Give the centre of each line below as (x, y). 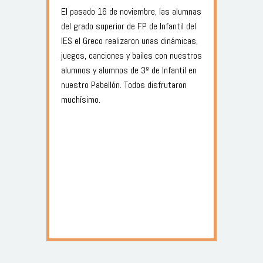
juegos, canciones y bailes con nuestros (131, 55)
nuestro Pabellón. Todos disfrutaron (124, 85)
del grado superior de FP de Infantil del (129, 26)
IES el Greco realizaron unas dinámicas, (129, 41)
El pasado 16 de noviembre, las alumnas (131, 11)
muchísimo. (81, 99)
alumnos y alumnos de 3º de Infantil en (129, 70)
